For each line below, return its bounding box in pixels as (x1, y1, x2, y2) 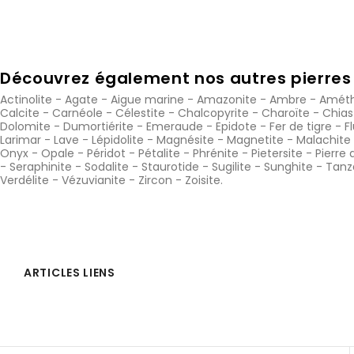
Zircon (138, 171, 172, 188)
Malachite (296, 131, 351, 148)
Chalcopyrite (178, 104, 249, 121)
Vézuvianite (62, 171, 126, 188)
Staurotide (141, 158, 199, 175)
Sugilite (212, 158, 251, 175)
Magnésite (156, 131, 214, 148)
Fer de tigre (269, 118, 332, 134)
